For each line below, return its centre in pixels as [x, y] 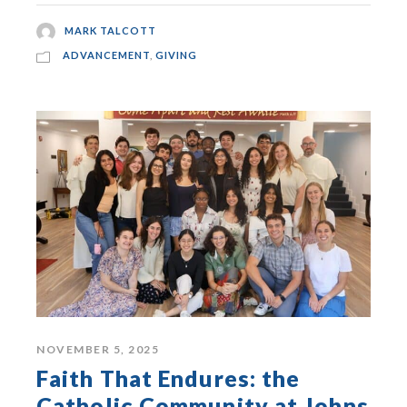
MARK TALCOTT [110, 30]
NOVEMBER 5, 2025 [98, 349]
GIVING [176, 55]
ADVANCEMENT [106, 55]
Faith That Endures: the [169, 377]
